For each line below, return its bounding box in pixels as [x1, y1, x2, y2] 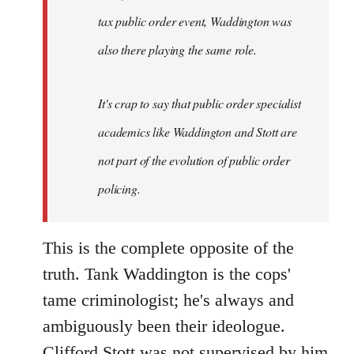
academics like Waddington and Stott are [98, 123, 297, 140]
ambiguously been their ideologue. [43, 316, 285, 336]
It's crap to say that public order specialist [98, 95, 301, 111]
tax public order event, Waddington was [98, 13, 292, 29]
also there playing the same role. [98, 41, 257, 58]
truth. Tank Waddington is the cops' [43, 264, 291, 284]
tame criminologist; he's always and [43, 290, 294, 310]
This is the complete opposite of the [43, 238, 294, 258]
